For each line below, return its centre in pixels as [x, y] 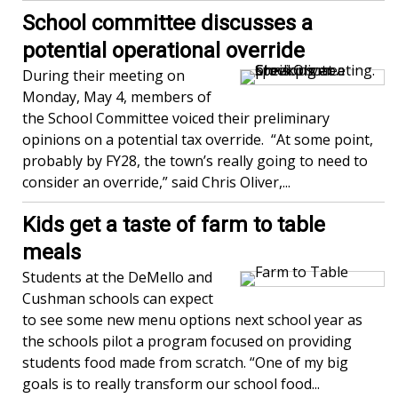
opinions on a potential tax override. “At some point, [198, 140]
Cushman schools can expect [118, 299]
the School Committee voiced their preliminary [176, 119]
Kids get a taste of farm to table [174, 225]
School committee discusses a [167, 24]
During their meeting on [103, 76]
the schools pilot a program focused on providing [187, 342]
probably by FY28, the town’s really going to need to [195, 161]
